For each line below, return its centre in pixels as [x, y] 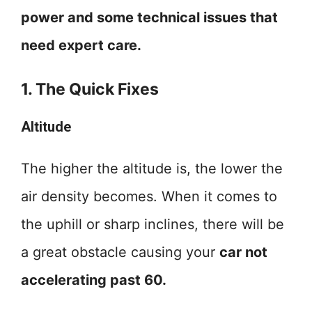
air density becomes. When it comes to [149, 196]
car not [243, 252]
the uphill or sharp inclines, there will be [153, 224]
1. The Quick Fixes [90, 89]
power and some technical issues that [149, 17]
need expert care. [81, 45]
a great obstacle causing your [120, 252]
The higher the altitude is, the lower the [152, 169]
